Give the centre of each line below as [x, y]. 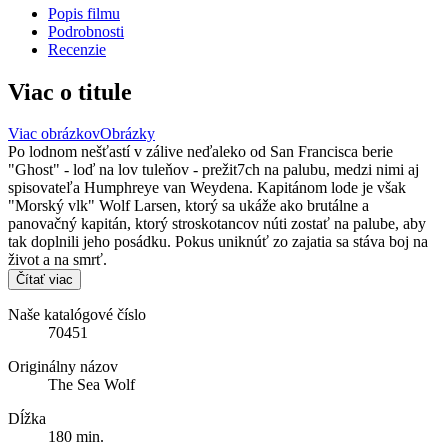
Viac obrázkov [54, 134]
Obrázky [127, 134]
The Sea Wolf [91, 385]
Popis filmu [84, 13]
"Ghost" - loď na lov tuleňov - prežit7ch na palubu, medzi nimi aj [213, 170]
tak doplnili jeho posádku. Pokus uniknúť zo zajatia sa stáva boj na [218, 242]
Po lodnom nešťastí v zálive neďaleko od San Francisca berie [200, 152]
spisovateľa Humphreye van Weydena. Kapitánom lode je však [207, 188]
